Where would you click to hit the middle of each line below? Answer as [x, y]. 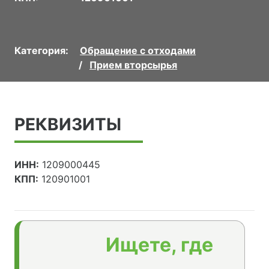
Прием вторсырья [134, 65]
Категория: [41, 51]
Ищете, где [159, 245]
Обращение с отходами [138, 51]
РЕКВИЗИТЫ [68, 125]
